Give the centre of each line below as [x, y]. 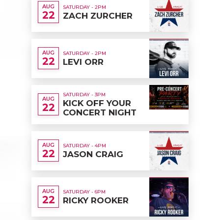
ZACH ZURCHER [98, 15]
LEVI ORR [83, 62]
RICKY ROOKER [96, 200]
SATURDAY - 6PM [84, 192]
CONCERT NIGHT [100, 113]
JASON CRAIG [93, 154]
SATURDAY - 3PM [84, 95]
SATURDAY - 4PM [84, 145]
